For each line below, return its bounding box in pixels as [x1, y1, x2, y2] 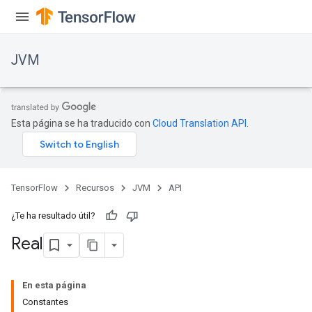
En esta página [22, 280, 86, 290]
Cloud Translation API [153, 118, 247, 129]
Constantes [22, 297, 68, 307]
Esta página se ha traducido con [11, 118, 153, 129]
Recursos [76, 182, 114, 193]
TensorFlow [11, 182, 58, 193]
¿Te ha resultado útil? [11, 210, 95, 221]
